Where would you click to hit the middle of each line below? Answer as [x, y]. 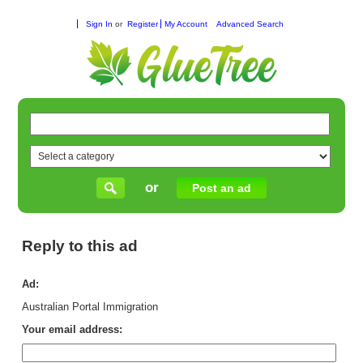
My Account [186, 24]
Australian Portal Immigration [90, 307]
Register [142, 24]
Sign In [100, 24]
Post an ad [221, 188]
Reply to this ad [80, 246]
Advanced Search [250, 24]
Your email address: [73, 329]
